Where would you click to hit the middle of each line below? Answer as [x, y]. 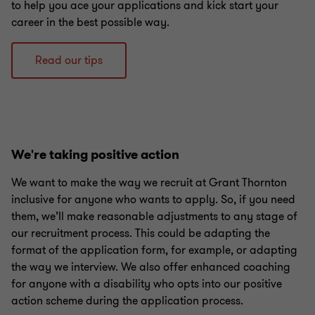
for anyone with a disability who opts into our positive [147, 284]
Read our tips [69, 60]
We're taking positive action [95, 154]
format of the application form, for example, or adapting [154, 250]
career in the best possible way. [90, 22]
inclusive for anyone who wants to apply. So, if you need [153, 199]
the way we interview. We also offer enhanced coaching [151, 267]
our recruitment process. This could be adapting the [141, 233]
